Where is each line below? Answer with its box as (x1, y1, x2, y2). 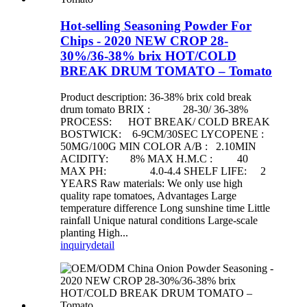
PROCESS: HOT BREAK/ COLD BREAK (60, 116, 270, 128)
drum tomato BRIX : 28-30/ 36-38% (60, 103, 248, 116)
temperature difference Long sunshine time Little (60, 202, 270, 214)
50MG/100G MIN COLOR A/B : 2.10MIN (60, 140, 256, 153)
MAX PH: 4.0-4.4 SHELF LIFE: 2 (60, 165, 266, 177)
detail (91, 239, 114, 251)
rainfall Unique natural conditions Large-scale (60, 214, 258, 227)
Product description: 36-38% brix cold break (60, 91, 251, 103)
